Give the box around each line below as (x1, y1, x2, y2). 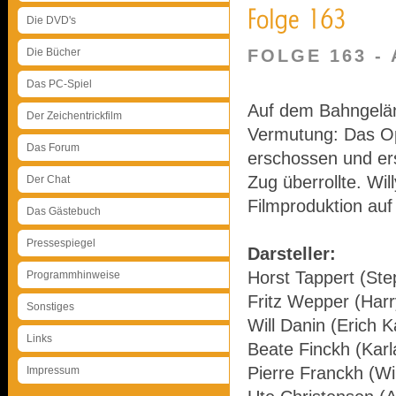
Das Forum (27, 141, 80, 154)
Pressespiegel (27, 237, 95, 249)
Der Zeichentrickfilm (27, 110, 122, 122)
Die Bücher (27, 46, 80, 58)
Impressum (27, 364, 80, 377)
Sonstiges (27, 301, 74, 313)
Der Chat (27, 173, 70, 186)
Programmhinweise (27, 269, 120, 281)
